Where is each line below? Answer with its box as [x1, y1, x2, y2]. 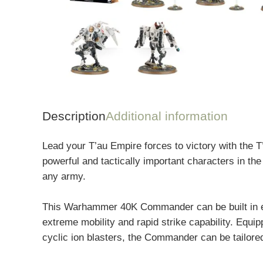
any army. [42, 171, 86, 183]
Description [42, 109, 106, 123]
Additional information [106, 109, 228, 123]
